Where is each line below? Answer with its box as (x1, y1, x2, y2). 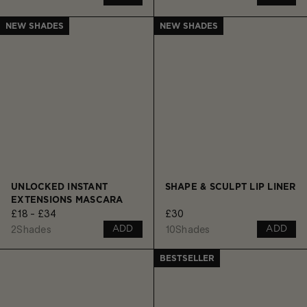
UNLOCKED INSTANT (11, 183, 108, 193)
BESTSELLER (159, 254, 214, 263)
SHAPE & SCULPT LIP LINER (164, 183, 296, 193)
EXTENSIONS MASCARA (11, 196, 123, 206)
